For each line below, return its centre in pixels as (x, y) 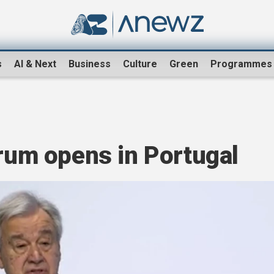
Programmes (241, 64)
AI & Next (35, 64)
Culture (140, 64)
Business (90, 64)
